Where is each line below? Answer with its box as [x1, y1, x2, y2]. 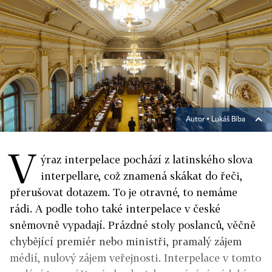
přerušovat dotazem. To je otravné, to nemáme [10, 186, 237, 199]
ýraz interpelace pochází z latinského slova [41, 153, 253, 166]
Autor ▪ [186, 116, 211, 123]
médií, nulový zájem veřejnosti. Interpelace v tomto [10, 251, 261, 264]
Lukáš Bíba [211, 116, 245, 123]
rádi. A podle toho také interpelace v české [10, 202, 220, 215]
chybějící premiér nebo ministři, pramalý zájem [10, 235, 242, 248]
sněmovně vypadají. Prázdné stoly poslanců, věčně [10, 219, 256, 231]
